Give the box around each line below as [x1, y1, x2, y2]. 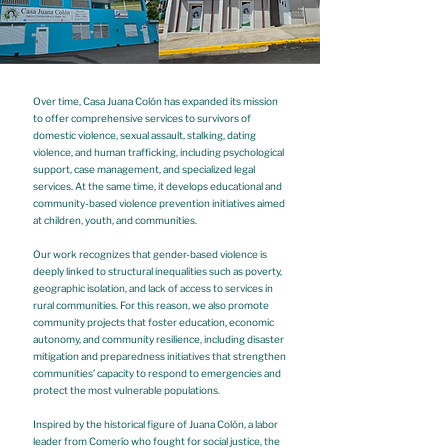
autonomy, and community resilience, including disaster [33, 333, 284, 345]
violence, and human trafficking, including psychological [33, 146, 284, 158]
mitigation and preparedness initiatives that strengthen [33, 350, 286, 362]
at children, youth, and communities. [33, 214, 197, 226]
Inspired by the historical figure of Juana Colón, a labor [33, 418, 278, 430]
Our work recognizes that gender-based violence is [33, 248, 267, 260]
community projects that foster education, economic [33, 316, 274, 328]
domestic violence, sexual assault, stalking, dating [33, 129, 256, 141]
